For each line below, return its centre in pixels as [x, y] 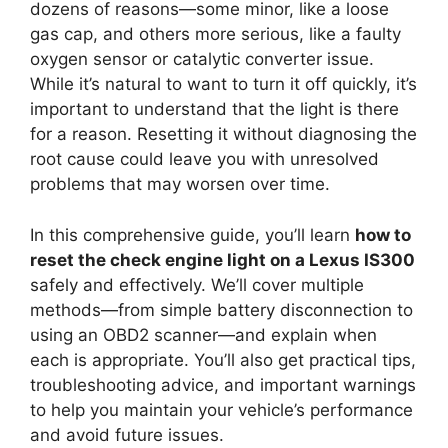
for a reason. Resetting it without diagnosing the [223, 134]
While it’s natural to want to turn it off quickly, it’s [223, 84]
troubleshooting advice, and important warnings [223, 384]
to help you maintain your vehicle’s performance [221, 409]
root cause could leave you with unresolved [204, 159]
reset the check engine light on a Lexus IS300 [222, 259]
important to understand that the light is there [214, 109]
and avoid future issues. [127, 434]
